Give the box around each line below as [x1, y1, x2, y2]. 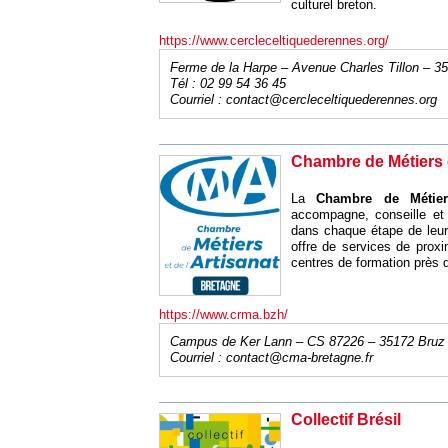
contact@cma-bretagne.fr [225, 350, 373, 365]
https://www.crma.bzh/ [158, 307, 288, 322]
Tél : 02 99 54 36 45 [169, 76, 286, 91]
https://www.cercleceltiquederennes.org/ [158, 33, 389, 48]
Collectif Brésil [290, 411, 401, 428]
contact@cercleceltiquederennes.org [225, 92, 437, 107]
